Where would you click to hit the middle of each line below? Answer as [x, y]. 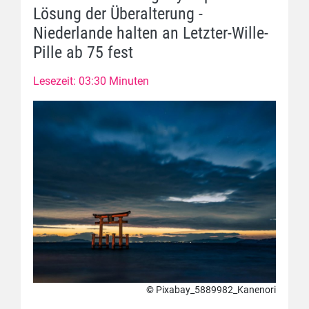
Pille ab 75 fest [83, 52]
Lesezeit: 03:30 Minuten [91, 81]
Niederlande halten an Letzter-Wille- [151, 33]
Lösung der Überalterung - [118, 14]
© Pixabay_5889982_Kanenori [211, 290]
